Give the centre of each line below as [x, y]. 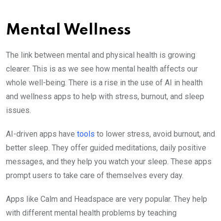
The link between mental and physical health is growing [101, 55]
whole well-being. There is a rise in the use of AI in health [104, 82]
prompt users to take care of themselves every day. [95, 175]
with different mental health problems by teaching [91, 213]
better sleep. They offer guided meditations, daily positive [106, 147]
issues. [18, 110]
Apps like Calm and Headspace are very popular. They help [107, 199]
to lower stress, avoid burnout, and [155, 134]
